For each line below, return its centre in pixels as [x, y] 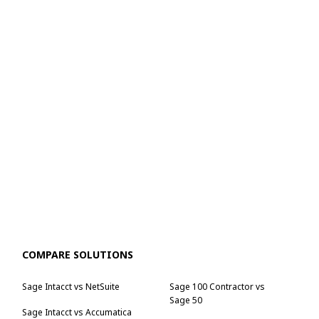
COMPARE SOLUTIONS [78, 255]
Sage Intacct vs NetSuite [71, 286]
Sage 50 [186, 300]
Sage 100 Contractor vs [218, 286]
